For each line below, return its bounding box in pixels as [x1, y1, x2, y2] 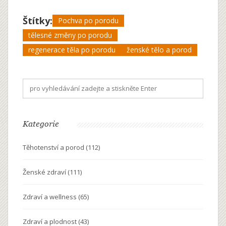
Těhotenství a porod [23, 142, 86, 152]
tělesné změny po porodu [28, 30, 112, 40]
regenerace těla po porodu [28, 45, 116, 55]
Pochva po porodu [58, 16, 119, 26]
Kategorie [23, 119, 59, 128]
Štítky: [23, 15, 52, 27]
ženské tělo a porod [127, 45, 192, 55]
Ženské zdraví [23, 167, 68, 177]
